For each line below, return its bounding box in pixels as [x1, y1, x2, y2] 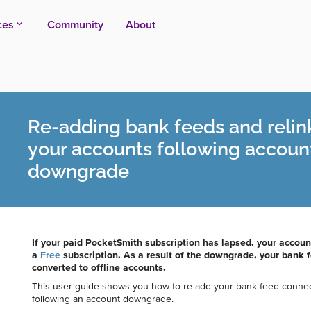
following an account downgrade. [31, 293, 174, 305]
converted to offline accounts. [31, 262, 166, 273]
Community [47, 18, 103, 31]
